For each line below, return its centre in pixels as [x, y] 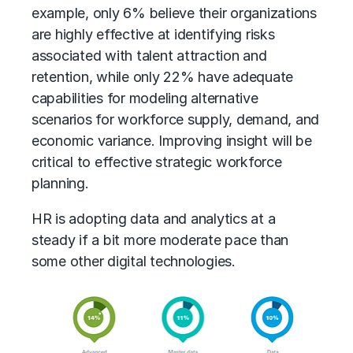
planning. [60, 183]
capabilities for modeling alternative [145, 98]
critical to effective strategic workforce [157, 162]
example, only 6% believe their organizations [174, 13]
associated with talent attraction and [149, 55]
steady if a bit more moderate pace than [160, 240]
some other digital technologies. [134, 261]
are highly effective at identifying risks [153, 34]
